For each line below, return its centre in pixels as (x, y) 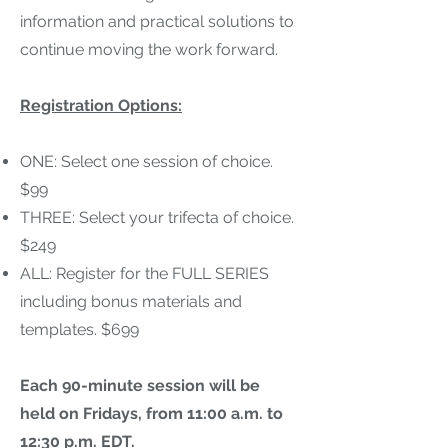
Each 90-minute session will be (140, 385)
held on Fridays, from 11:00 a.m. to (151, 413)
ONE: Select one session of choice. (146, 161)
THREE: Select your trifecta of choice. (157, 217)
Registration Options (99, 105)
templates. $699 (79, 329)
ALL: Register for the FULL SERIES (144, 273)
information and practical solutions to (157, 21)
